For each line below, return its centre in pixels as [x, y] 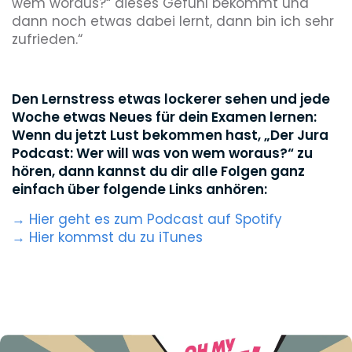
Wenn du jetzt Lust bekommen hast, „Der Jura [170, 135]
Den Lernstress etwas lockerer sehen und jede [171, 99]
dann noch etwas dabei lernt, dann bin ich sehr [173, 21]
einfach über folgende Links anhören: [139, 189]
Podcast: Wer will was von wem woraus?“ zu [162, 153]
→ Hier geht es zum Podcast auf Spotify [147, 219]
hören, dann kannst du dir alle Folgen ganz [158, 171]
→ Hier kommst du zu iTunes [107, 237]
